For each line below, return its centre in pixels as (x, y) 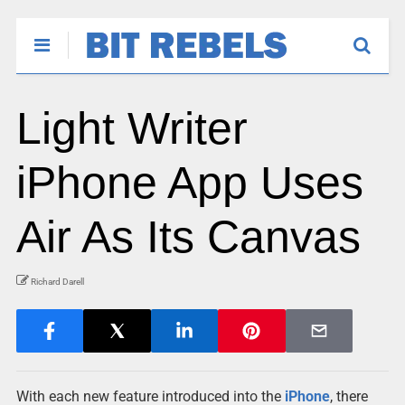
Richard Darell (57, 282)
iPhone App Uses (189, 183)
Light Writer (132, 128)
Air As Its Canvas (188, 237)
